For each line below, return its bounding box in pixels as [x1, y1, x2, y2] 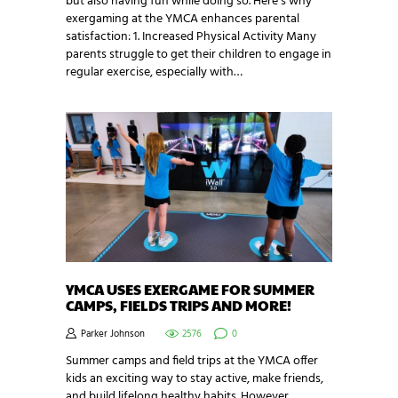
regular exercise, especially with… [66, 62, 243, 84]
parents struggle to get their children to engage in [66, 44, 331, 66]
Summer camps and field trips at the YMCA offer [66, 350, 318, 371]
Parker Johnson [78, 326, 147, 342]
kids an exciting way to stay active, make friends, [66, 368, 323, 389]
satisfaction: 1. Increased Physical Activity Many [66, 27, 316, 48]
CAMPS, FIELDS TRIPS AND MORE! [66, 295, 291, 315]
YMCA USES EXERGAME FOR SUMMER [66, 279, 314, 299]
